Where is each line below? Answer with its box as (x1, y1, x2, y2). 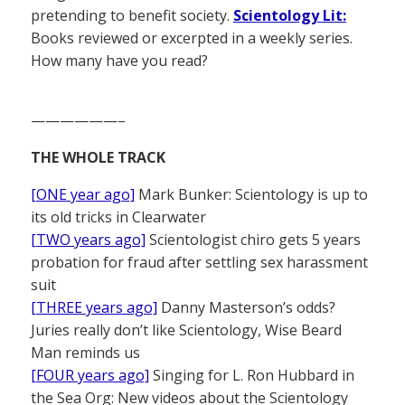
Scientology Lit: (233, 5, 346, 26)
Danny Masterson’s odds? (157, 297, 335, 318)
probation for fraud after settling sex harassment (31, 252, 368, 273)
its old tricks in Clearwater (31, 207, 206, 228)
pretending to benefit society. (31, 5, 233, 26)
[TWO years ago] (31, 230, 146, 250)
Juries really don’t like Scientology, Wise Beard (31, 320, 342, 341)
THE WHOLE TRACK (31, 147, 165, 168)
